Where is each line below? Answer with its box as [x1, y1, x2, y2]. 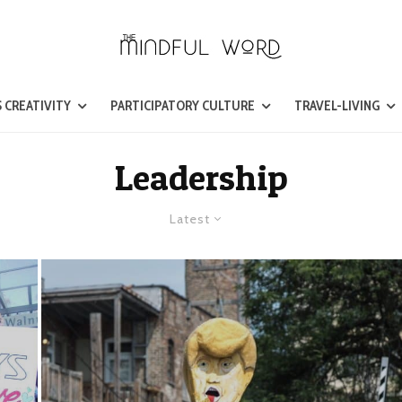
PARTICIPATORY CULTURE [109, 98, 255, 114]
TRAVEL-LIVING [293, 98, 380, 114]
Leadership [114, 155, 288, 199]
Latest [170, 211, 210, 227]
